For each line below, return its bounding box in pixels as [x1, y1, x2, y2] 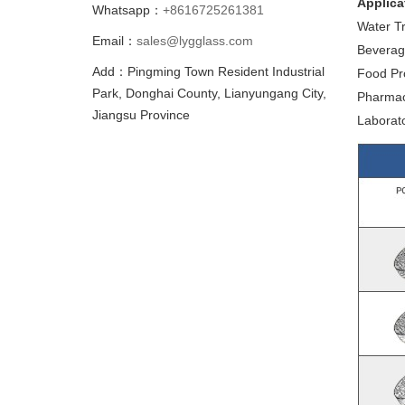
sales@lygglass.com [137, 33, 253, 48]
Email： [92, 33, 137, 48]
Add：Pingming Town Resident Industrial [92, 64, 325, 79]
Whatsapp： [92, 3, 163, 17]
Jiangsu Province [92, 108, 190, 122]
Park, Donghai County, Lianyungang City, [92, 86, 326, 100]
